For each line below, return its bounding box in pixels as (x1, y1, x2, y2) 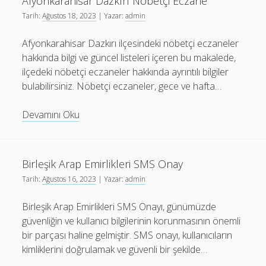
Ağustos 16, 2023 (42, 174, 97, 184)
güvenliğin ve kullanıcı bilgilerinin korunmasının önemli (22, 214, 241, 227)
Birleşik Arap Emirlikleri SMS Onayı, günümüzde (22, 200, 217, 213)
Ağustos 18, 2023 (42, 11, 97, 21)
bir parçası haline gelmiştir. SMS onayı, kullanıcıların (22, 229, 233, 242)
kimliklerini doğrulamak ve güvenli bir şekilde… (22, 243, 208, 256)
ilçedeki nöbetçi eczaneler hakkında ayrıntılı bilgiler (22, 65, 229, 78)
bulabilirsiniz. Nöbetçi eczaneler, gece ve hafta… (22, 80, 222, 93)
